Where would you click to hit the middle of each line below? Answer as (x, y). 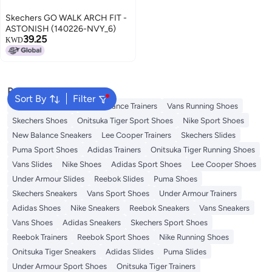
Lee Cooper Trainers (136, 135)
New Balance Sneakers (52, 135)
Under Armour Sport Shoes (59, 266)
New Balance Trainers (120, 106)
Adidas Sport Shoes (146, 164)
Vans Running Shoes (202, 106)
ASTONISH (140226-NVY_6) (61, 29)
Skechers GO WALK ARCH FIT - (66, 18)
